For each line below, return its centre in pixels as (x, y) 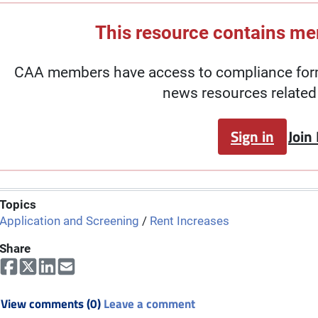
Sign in (252, 137)
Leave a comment (149, 304)
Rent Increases (190, 221)
